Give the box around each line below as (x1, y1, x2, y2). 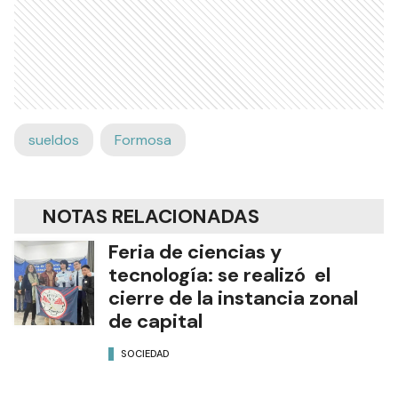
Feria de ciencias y (108, 238, 282, 265)
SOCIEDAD (121, 347, 170, 361)
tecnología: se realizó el (108, 261, 330, 288)
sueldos (28, 130, 79, 149)
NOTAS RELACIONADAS (43, 203, 259, 229)
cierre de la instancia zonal (108, 284, 358, 311)
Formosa (115, 130, 171, 149)
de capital (108, 307, 203, 334)
